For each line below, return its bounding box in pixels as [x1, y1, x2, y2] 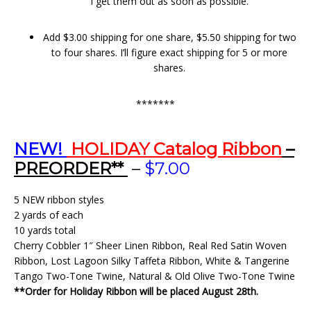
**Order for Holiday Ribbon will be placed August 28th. [14, 285, 258, 298]
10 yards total [14, 224, 76, 237]
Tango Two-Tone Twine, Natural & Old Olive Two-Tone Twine [14, 269, 295, 283]
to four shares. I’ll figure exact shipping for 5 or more [51, 46, 287, 59]
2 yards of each [14, 208, 83, 221]
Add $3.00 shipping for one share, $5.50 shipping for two [42, 31, 296, 44]
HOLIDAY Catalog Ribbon [67, 139, 282, 159]
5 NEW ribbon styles [14, 193, 104, 206]
